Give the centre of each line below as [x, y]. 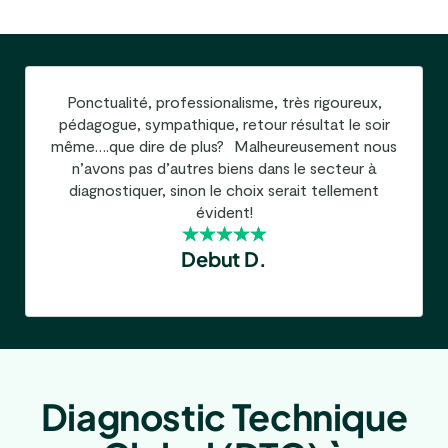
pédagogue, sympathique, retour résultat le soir [224, 124]
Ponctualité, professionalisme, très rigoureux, [224, 102]
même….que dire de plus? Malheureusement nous [224, 146]
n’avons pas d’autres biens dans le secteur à [224, 168]
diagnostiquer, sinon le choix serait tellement [224, 190]
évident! [224, 212]
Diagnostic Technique [224, 417]
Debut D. [224, 259]
